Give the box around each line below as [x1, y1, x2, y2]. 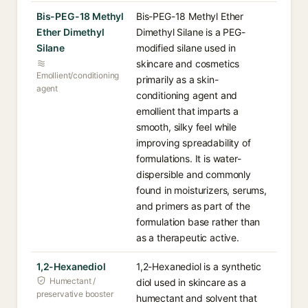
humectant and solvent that [136, 292, 257, 304]
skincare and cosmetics [136, 58, 240, 69]
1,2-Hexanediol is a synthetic [136, 261, 262, 272]
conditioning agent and [136, 89, 238, 101]
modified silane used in [136, 42, 236, 54]
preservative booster [36, 289, 113, 299]
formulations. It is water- [136, 153, 241, 164]
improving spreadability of [136, 137, 251, 148]
